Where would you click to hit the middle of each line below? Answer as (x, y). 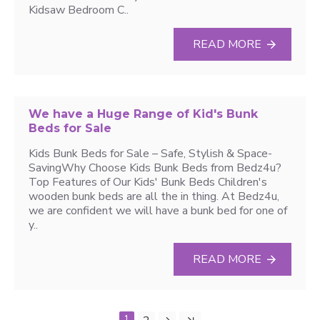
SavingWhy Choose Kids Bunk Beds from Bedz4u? (155, 168)
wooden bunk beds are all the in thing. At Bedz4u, (154, 196)
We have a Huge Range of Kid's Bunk (143, 114)
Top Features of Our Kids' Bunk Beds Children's (148, 182)
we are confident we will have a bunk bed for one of (158, 211)
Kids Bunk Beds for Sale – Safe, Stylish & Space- (150, 154)
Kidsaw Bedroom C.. (79, 10)
